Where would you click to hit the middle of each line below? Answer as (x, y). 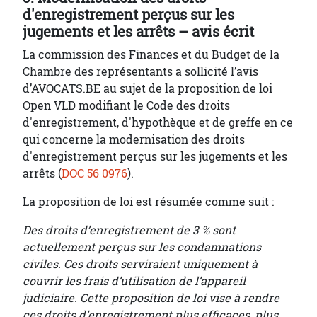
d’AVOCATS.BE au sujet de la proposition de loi (148, 88)
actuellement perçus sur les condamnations (142, 247)
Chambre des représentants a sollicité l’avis (140, 71)
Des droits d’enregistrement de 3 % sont (129, 230)
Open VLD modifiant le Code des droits (126, 105)
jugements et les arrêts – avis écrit (138, 32)
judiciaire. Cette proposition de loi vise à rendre (151, 298)
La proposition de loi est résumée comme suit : (148, 202)
